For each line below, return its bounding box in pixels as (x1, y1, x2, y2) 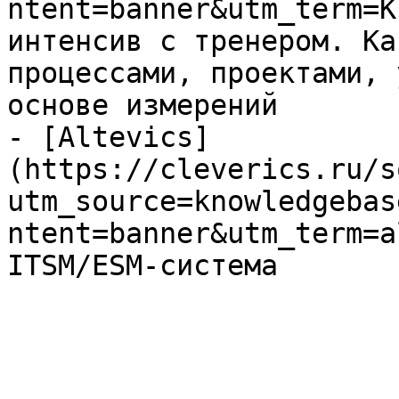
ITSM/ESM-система (7, 249, 278, 281)
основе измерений (7, 89, 278, 121)
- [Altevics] (7, 121, 210, 153)
